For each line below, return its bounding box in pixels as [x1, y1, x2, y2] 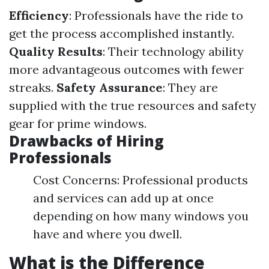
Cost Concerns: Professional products [33, 172, 248, 187]
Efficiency [9, 8, 69, 23]
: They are [163, 80, 218, 95]
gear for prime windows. [9, 116, 147, 131]
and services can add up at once [33, 190, 214, 205]
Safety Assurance [56, 80, 163, 95]
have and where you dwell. [33, 226, 182, 241]
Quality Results [9, 44, 103, 59]
